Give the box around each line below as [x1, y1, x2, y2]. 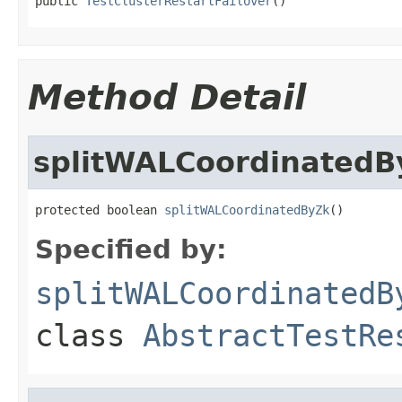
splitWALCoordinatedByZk [164, 202, 329, 217]
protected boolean [35, 202, 164, 217]
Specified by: [35, 233, 227, 265]
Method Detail [28, 76, 306, 118]
